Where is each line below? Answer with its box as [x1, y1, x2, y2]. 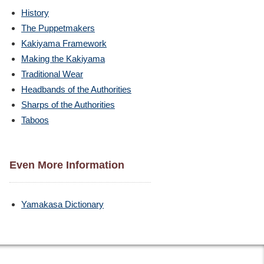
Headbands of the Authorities [21, 84, 131, 94]
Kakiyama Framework [21, 38, 107, 48]
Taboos [21, 114, 49, 125]
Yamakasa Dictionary [21, 199, 104, 210]
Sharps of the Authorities [21, 99, 115, 110]
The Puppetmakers [21, 22, 95, 33]
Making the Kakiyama [21, 53, 105, 64]
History [21, 7, 49, 18]
